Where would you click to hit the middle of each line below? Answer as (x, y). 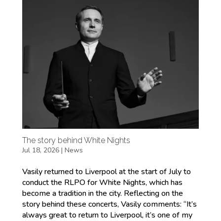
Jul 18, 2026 (40, 150)
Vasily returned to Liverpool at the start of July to (106, 171)
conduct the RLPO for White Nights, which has (102, 182)
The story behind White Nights (76, 141)
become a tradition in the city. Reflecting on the (102, 193)
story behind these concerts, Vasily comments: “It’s (109, 204)
